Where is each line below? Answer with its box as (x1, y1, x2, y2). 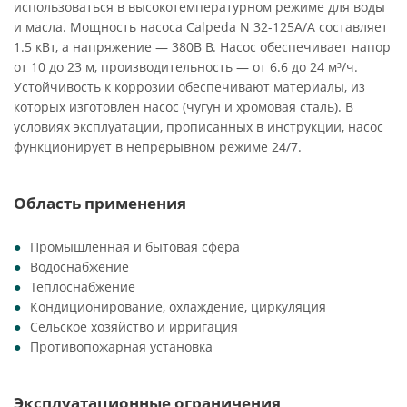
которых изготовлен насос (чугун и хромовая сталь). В (14, 98, 353, 115)
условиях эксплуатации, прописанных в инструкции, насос (14, 118, 383, 135)
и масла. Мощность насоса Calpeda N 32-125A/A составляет (14, 18, 388, 35)
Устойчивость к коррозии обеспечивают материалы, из (14, 78, 365, 95)
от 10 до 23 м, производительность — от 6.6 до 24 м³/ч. (14, 58, 358, 75)
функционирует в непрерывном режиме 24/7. (14, 138, 302, 155)
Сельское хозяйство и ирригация (30, 318, 238, 335)
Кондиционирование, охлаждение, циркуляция (30, 298, 326, 315)
